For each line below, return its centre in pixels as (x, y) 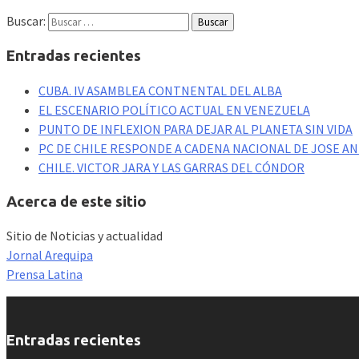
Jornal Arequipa (50, 255)
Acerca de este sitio (77, 201)
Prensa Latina (44, 274)
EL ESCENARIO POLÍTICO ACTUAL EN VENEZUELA (174, 109)
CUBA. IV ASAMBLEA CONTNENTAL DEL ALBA (160, 90)
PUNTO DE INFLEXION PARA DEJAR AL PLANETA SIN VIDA (196, 129)
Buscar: (26, 21)
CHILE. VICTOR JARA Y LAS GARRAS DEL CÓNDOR (171, 167)
